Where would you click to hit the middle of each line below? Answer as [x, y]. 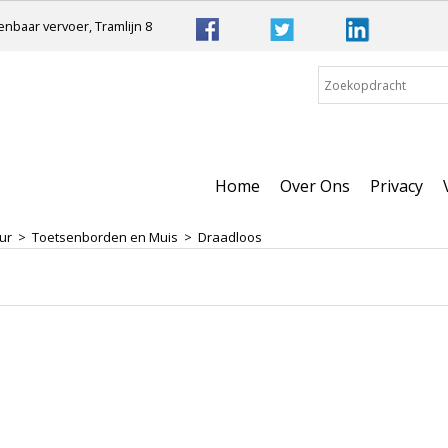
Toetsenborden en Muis [105, 237]
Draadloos [230, 237]
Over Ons [315, 186]
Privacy [396, 186]
